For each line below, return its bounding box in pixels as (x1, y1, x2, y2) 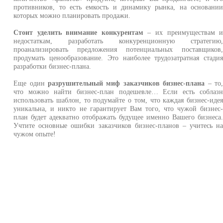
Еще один (13, 79, 48, 87)
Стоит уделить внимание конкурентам (13, 28, 143, 36)
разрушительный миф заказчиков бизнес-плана (48, 79, 205, 87)
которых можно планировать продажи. (13, 11, 131, 19)
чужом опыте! (13, 130, 56, 138)
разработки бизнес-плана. (13, 62, 92, 70)
